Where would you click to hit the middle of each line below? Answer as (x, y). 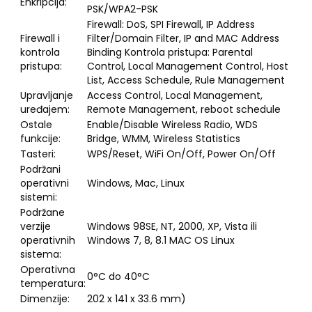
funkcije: (40, 139)
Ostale (36, 125)
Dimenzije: (45, 299)
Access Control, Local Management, (175, 95)
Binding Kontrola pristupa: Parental (170, 52)
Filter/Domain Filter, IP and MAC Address (183, 38)
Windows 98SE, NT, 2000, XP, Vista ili (172, 226)
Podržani (40, 169)
